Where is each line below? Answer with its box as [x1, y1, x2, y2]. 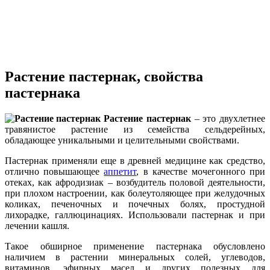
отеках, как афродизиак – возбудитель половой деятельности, [5, 177, 265, 187]
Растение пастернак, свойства [5, 68, 203, 84]
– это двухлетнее [190, 113, 265, 124]
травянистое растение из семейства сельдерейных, [5, 124, 265, 134]
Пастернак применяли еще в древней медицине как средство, [5, 155, 265, 166]
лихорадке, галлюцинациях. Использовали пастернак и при [5, 209, 265, 220]
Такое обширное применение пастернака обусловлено [5, 240, 265, 251]
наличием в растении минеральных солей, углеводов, [5, 251, 265, 262]
